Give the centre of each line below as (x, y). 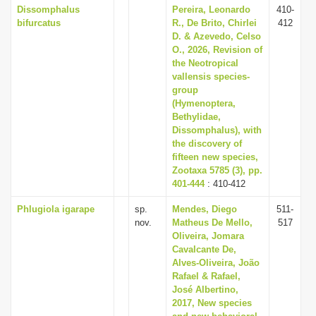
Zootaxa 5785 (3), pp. (217, 170)
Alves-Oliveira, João (216, 263)
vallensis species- (211, 77)
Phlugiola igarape (56, 209)
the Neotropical (205, 63)
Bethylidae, (196, 117)
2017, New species (212, 303)
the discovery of (207, 144)
